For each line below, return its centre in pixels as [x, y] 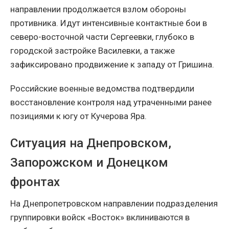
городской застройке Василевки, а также [93, 51]
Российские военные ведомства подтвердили [102, 89]
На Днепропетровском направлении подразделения [114, 204]
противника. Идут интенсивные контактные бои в [109, 23]
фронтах [35, 182]
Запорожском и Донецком [89, 163]
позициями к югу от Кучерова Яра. [78, 116]
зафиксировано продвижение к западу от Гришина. [112, 65]
